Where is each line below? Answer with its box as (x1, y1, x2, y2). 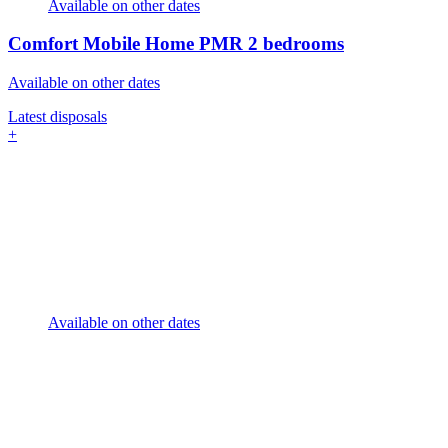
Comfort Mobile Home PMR (8, 33, 248, 55)
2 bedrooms (248, 33, 344, 55)
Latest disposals (8, 108, 107, 125)
